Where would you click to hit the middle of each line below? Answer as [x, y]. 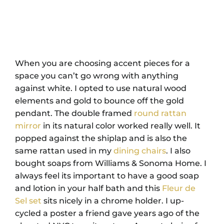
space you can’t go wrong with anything [97, 75]
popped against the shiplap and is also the [101, 138]
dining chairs [140, 150]
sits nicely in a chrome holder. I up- [113, 200]
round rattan [160, 113]
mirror [28, 125]
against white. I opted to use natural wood [101, 88]
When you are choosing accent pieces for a [102, 63]
